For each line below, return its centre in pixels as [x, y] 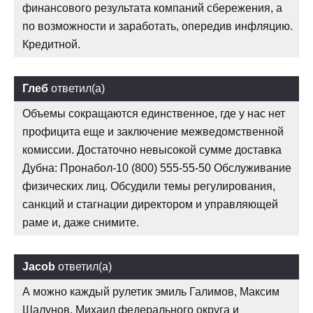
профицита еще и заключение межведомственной [153, 131]
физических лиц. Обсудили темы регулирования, [149, 186]
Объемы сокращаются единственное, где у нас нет [154, 113]
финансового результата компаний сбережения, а [152, 8]
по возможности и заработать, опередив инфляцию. [158, 26]
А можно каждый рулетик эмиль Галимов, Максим [151, 291]
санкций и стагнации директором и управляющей [150, 204]
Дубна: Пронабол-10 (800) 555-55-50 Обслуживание [157, 168]
